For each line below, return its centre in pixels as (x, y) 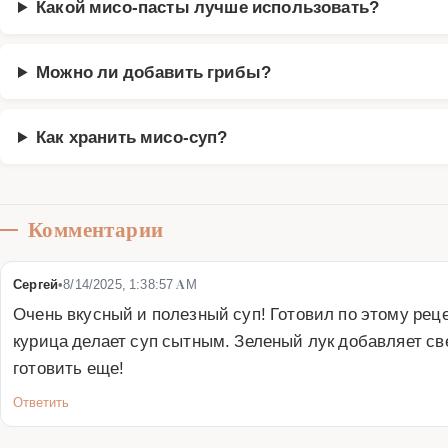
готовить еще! (69, 367)
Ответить (41, 401)
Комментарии (96, 229)
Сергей (36, 283)
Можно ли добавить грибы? (154, 71)
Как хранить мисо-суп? (132, 136)
